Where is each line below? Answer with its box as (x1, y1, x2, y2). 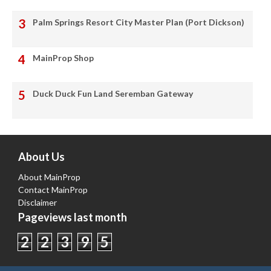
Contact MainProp (18, 184, 88, 195)
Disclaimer (18, 197, 57, 208)
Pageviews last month (18, 211, 127, 224)
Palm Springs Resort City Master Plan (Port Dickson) (33, 17, 244, 28)
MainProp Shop (33, 53, 94, 64)
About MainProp (18, 172, 80, 183)
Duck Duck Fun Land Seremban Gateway (33, 88, 193, 99)
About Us (18, 150, 65, 164)
